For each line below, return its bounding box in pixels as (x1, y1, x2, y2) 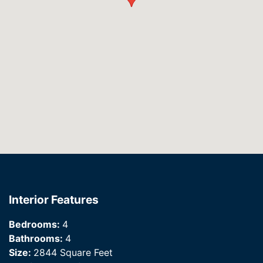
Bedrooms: (9, 218, 62, 231)
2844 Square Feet (33, 247, 113, 259)
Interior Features (9, 193, 99, 207)
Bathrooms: (9, 232, 65, 245)
